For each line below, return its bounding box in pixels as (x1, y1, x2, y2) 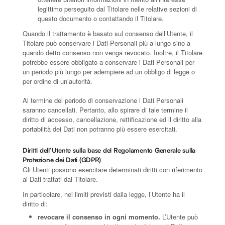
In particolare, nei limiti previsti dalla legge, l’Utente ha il (23, 189, 185, 199)
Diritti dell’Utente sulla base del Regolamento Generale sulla (23, 146, 196, 154)
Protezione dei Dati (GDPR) (23, 155, 101, 164)
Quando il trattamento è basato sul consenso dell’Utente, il (23, 28, 193, 38)
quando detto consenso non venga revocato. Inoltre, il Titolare (23, 47, 202, 57)
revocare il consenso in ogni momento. (38, 211, 160, 221)
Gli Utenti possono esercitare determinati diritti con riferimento (23, 164, 202, 174)
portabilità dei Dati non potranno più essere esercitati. (23, 124, 177, 134)
